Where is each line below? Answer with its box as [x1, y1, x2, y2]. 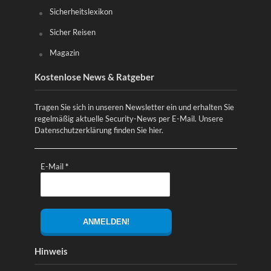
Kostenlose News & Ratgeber [34, 71, 154, 83]
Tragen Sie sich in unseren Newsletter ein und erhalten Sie [34, 102, 234, 113]
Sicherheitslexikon [49, 7, 113, 17]
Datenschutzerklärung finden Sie [34, 125, 149, 135]
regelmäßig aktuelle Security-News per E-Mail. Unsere [34, 114, 223, 124]
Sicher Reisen [49, 27, 96, 38]
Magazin [49, 48, 79, 58]
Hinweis [34, 246, 68, 257]
